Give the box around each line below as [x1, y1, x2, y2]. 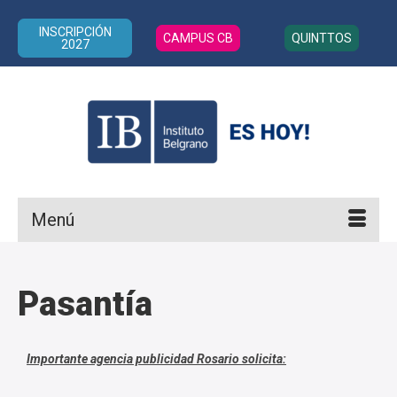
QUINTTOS [292, 31, 353, 45]
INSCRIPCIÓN [38, 25, 112, 39]
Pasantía [18, 284, 152, 323]
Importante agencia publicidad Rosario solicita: [27, 352, 286, 366]
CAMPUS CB [163, 31, 234, 45]
